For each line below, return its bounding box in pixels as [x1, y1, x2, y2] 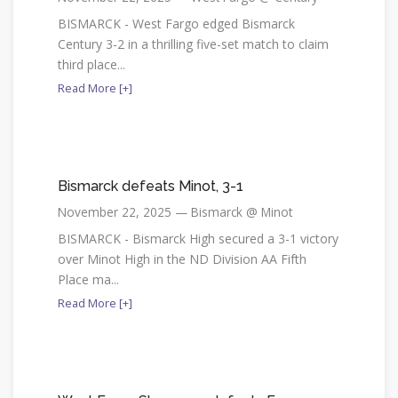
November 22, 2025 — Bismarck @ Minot [58, 203, 292, 220]
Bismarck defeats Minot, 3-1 [58, 177, 243, 195]
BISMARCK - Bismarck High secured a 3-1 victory [58, 229, 338, 247]
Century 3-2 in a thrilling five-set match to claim [58, 35, 329, 52]
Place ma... [58, 270, 119, 288]
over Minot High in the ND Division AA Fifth [58, 250, 306, 267]
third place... [58, 55, 125, 73]
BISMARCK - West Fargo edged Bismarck [58, 14, 295, 32]
